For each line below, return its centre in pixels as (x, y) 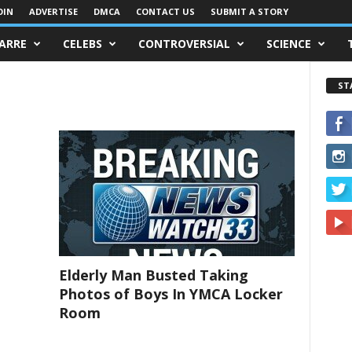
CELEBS (82, 44)
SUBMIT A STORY (249, 11)
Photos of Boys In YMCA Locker (170, 294)
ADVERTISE (53, 11)
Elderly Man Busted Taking (153, 275)
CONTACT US (165, 11)
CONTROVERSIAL (184, 44)
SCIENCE (288, 44)
